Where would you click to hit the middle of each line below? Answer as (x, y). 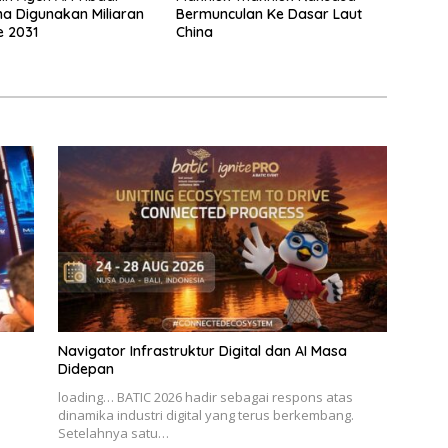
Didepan (85, 368)
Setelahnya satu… (113, 432)
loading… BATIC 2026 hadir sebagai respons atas (205, 396)
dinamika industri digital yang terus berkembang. (205, 414)
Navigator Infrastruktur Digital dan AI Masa (202, 350)
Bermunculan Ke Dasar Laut (268, 14)
